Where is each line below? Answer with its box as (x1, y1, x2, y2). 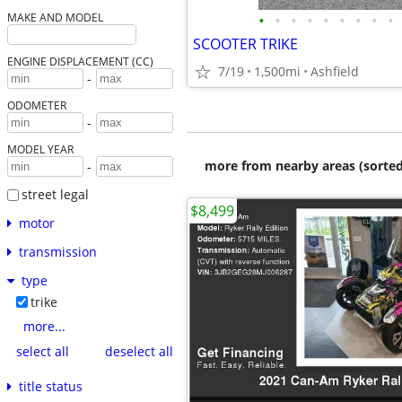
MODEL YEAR (6, 142, 74, 157)
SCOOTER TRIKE (193, 34, 298, 54)
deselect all (104, 343, 173, 361)
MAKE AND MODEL (6, 10, 103, 25)
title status (18, 377, 83, 395)
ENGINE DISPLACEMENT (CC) (6, 54, 153, 69)
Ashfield (310, 63, 359, 80)
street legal (21, 186, 89, 204)
